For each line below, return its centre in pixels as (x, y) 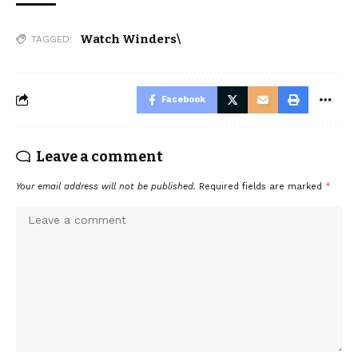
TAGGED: (52, 39)
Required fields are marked (262, 186)
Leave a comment (99, 156)
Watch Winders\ (130, 39)
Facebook (183, 99)
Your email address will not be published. (106, 186)
